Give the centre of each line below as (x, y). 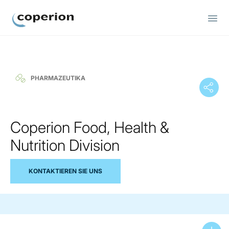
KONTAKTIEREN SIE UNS (65, 171)
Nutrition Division (65, 145)
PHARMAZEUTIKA (58, 78)
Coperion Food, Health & (90, 127)
